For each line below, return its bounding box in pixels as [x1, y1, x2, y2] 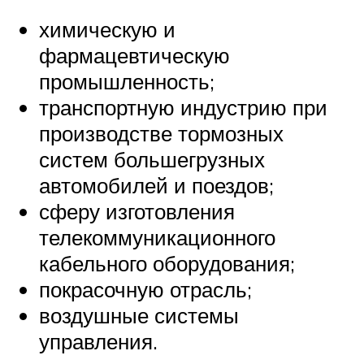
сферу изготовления [39, 197, 235, 224]
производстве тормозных [39, 119, 284, 146]
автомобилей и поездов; [39, 171, 274, 198]
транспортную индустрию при [39, 93, 327, 120]
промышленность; [39, 67, 214, 94]
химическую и [39, 15, 175, 42]
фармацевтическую [39, 41, 230, 68]
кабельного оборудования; [39, 249, 295, 276]
